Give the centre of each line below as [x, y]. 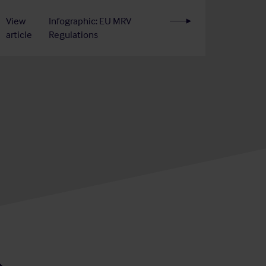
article [19, 34]
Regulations [74, 34]
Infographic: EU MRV [90, 20]
